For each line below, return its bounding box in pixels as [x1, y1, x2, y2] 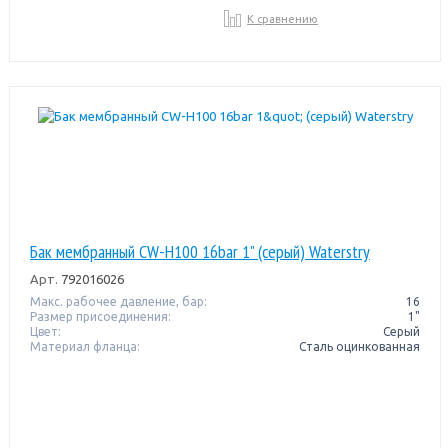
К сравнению [247, 12, 319, 25]
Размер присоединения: [29, 309, 171, 323]
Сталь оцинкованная [299, 339, 421, 353]
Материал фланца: [29, 339, 140, 353]
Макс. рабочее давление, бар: [29, 294, 207, 308]
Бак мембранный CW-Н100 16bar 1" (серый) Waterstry [29, 239, 370, 263]
